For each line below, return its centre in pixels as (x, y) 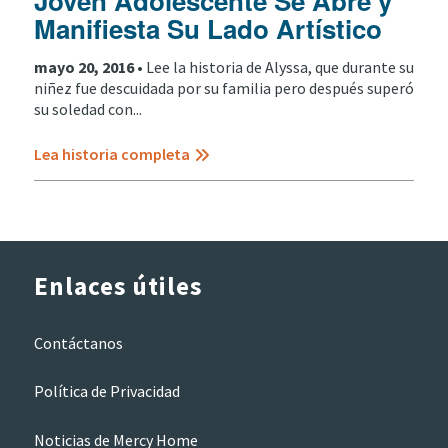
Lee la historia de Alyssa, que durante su (279, 66)
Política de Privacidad (106, 391)
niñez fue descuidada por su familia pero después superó (223, 87)
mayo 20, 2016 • (89, 66)
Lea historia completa (111, 154)
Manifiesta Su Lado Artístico (207, 29)
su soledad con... (87, 108)
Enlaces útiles (117, 286)
